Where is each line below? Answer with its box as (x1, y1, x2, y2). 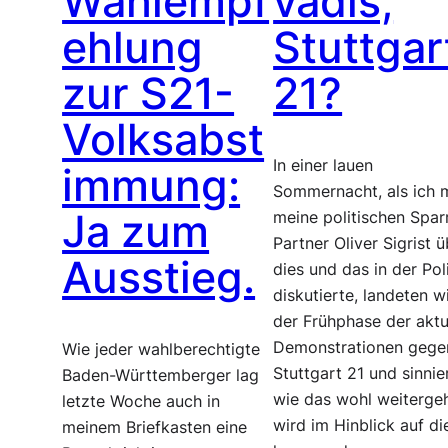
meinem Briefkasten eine (62, 417, 248, 437)
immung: (62, 160, 241, 212)
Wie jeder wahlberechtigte (62, 339, 261, 359)
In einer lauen (273, 155, 374, 175)
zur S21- (62, 68, 235, 120)
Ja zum (62, 206, 210, 258)
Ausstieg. (62, 252, 256, 304)
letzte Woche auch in (62, 391, 221, 411)
